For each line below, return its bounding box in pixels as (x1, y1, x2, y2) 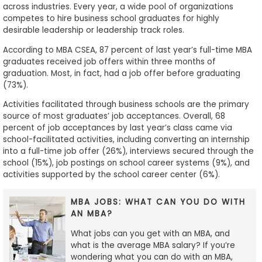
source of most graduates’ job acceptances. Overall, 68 (2, 111, 225, 122)
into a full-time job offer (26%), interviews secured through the (2, 146, 254, 157)
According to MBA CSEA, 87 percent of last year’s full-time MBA (2, 44, 252, 56)
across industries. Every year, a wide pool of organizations (2, 1, 233, 13)
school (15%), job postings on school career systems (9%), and (2, 157, 250, 169)
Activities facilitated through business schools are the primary (2, 99, 249, 111)
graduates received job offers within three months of (2, 56, 216, 67)
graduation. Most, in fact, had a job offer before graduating (2, 67, 240, 79)
